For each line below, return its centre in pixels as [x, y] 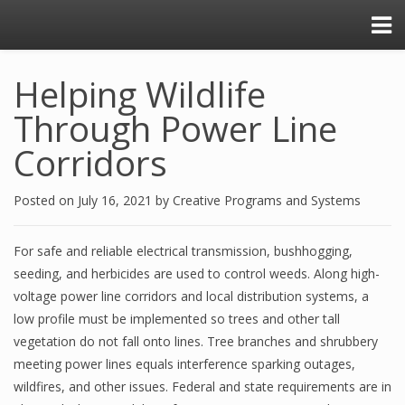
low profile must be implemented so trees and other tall [177, 319]
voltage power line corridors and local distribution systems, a [191, 296]
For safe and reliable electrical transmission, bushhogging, [183, 251]
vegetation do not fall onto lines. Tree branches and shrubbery [196, 341]
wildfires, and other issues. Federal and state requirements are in [202, 386]
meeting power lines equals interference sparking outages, [184, 364]
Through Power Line [175, 128]
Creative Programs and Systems [267, 200]
